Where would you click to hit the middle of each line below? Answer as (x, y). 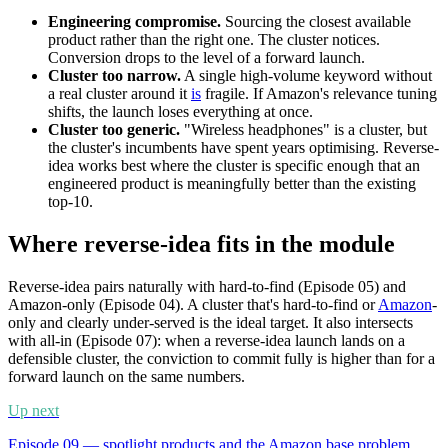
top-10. (70, 202)
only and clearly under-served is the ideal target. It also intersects (210, 323)
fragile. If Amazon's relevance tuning (319, 94)
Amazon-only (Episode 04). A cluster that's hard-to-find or (193, 305)
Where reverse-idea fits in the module (201, 244)
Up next (33, 411)
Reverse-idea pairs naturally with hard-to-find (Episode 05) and (207, 287)
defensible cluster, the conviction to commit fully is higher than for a (221, 359)
